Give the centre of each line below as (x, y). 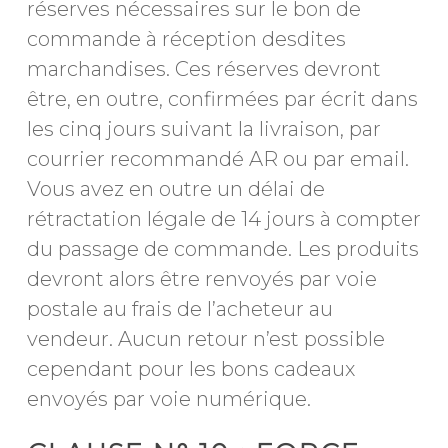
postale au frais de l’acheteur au (179, 309)
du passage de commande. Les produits (222, 249)
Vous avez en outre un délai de (175, 189)
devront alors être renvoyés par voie (201, 279)
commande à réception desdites (186, 39)
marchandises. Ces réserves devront (203, 69)
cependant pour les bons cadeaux (190, 369)
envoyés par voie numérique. (168, 399)
